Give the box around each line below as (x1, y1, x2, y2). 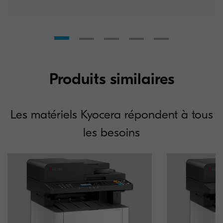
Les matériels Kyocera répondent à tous (10, 108, 213, 122)
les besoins (83, 125, 140, 140)
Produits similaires (49, 70, 174, 89)
